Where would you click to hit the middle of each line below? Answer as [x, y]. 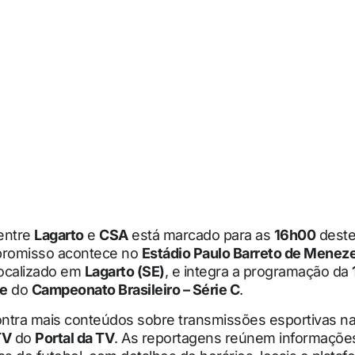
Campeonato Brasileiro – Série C [135, 290]
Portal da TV [74, 338]
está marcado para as [201, 235]
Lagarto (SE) [124, 272]
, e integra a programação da [258, 272]
